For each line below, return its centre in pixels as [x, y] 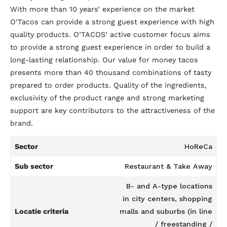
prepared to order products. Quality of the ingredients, [108, 85]
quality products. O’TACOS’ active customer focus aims [110, 34]
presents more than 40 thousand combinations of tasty [111, 72]
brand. [22, 123]
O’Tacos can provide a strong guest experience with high [112, 22]
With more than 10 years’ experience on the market [102, 9]
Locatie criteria [42, 211]
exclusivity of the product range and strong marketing [107, 98]
